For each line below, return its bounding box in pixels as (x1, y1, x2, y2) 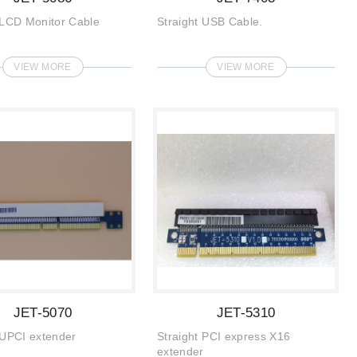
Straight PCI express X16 (157, 330, 291, 343)
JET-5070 (13, 305, 73, 320)
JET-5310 (216, 305, 276, 320)
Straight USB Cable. (157, 15, 263, 28)
